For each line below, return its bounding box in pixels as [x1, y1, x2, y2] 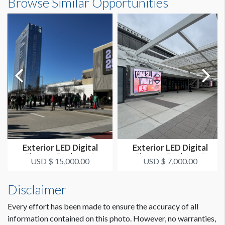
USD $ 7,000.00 [143, 156, 197, 166]
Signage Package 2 [135, 152, 205, 162]
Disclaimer [8, 182, 66, 197]
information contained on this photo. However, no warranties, [8, 213, 216, 223]
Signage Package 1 [25, 152, 95, 162]
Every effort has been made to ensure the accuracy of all [8, 201, 198, 211]
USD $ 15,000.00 [31, 156, 89, 166]
